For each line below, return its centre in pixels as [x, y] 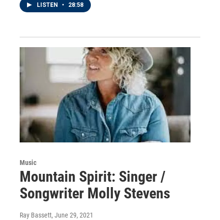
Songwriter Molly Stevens [95, 193]
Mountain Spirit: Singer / [93, 177]
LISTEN [48, 5]
